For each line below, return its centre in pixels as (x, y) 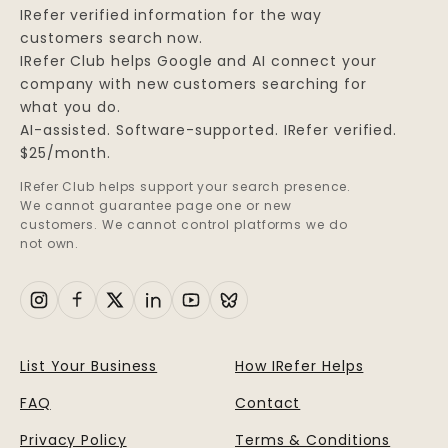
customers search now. (111, 38)
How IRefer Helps (299, 366)
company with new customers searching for (193, 84)
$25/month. (66, 153)
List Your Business (89, 366)
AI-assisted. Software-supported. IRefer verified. (209, 130)
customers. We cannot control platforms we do (184, 224)
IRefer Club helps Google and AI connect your (198, 61)
